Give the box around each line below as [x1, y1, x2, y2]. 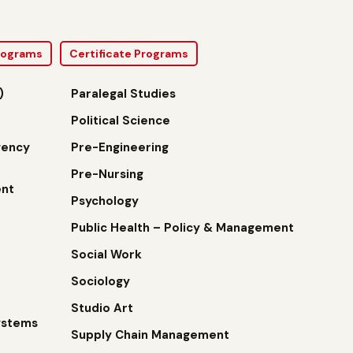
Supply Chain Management [71, 327, 230, 343]
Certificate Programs [69, 46, 188, 61]
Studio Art [71, 300, 134, 316]
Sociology [71, 273, 131, 289]
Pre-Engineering [71, 139, 169, 155]
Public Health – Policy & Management [71, 220, 295, 236]
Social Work [71, 247, 143, 262]
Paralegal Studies [71, 86, 176, 102]
